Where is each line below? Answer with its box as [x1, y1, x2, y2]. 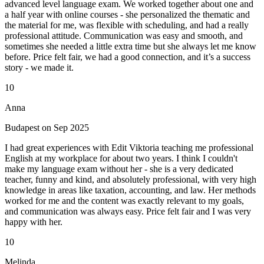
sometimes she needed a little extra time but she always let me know [5, 41, 256, 52]
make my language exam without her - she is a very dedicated [5, 164, 233, 174]
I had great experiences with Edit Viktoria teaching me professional [5, 143, 253, 153]
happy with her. [5, 217, 62, 227]
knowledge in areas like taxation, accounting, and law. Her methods [5, 185, 256, 196]
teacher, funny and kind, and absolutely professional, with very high [5, 174, 256, 185]
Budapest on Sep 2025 [5, 123, 89, 133]
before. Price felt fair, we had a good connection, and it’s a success [5, 52, 250, 62]
